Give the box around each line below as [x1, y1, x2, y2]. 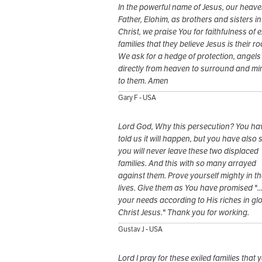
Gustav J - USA [118, 225, 163, 234]
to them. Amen [118, 75, 168, 87]
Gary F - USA [118, 93, 156, 102]
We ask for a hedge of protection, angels [118, 51, 261, 62]
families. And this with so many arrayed [118, 158, 256, 169]
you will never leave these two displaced [118, 146, 258, 157]
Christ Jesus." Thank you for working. [118, 207, 249, 218]
